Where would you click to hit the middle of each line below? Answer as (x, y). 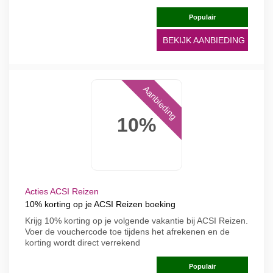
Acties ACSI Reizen (62, 191)
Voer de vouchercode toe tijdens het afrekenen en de (127, 232)
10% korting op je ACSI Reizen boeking (100, 204)
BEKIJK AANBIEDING (204, 40)
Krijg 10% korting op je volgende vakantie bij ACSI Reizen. (136, 221)
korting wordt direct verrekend (83, 243)
